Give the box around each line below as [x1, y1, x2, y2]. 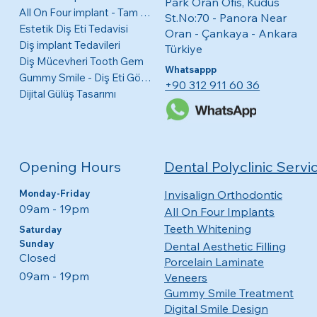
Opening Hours [18, 157, 121, 175]
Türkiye [165, 42, 203, 57]
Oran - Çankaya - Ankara [165, 26, 298, 41]
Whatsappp [165, 64, 217, 76]
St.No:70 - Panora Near [165, 11, 287, 25]
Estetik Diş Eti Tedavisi [18, 21, 128, 35]
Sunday [18, 238, 54, 250]
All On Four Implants [164, 204, 275, 219]
